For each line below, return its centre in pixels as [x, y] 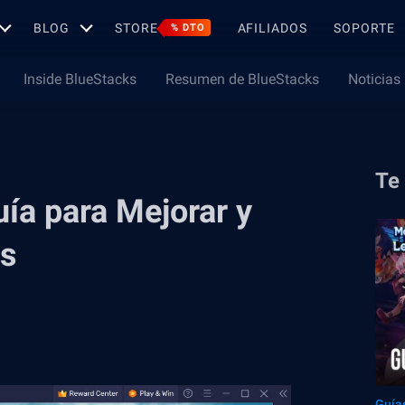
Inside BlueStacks [80, 79]
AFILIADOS [272, 28]
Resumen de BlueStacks [242, 79]
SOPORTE [364, 28]
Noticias [374, 79]
